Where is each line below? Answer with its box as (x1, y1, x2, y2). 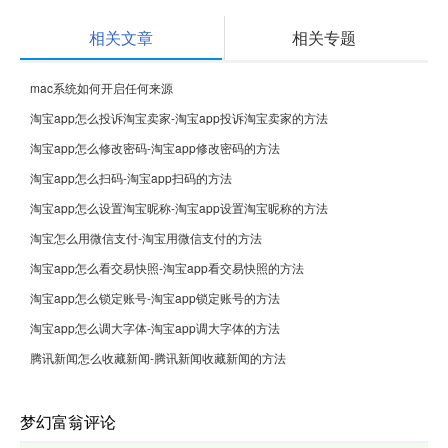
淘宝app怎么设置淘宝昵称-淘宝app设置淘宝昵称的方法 (30, 198, 328, 216)
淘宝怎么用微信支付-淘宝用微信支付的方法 (30, 228, 262, 246)
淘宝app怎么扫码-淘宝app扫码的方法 (30, 168, 232, 186)
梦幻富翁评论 (20, 409, 116, 433)
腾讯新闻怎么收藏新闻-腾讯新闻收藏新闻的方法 (30, 348, 286, 366)
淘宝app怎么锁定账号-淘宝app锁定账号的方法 (30, 288, 280, 306)
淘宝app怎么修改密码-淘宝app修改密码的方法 (30, 138, 280, 156)
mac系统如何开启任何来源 (30, 78, 173, 96)
